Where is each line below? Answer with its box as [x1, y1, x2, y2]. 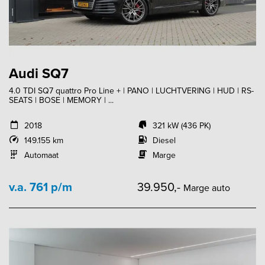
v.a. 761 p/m [9, 177, 72, 196]
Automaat [24, 148, 59, 161]
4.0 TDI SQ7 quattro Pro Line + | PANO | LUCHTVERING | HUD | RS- [9, 84, 254, 97]
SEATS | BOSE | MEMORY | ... [9, 93, 114, 106]
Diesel [152, 134, 176, 147]
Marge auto [183, 180, 230, 195]
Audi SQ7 [9, 63, 69, 83]
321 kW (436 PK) [152, 119, 211, 132]
